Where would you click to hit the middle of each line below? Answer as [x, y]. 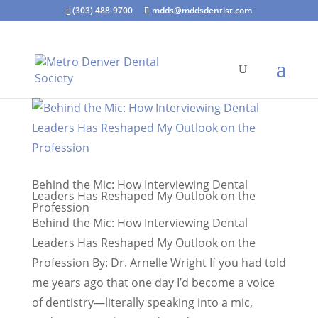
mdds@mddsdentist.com [202, 10]
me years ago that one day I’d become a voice [153, 283]
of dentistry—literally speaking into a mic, [142, 302]
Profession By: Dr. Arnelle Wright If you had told [159, 263]
